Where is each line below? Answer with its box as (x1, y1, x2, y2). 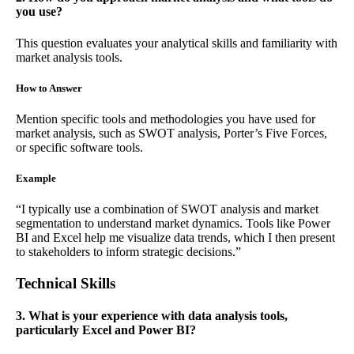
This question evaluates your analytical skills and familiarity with (16, 36, 337, 50)
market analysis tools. (16, 50, 122, 64)
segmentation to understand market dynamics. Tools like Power (16, 217, 330, 231)
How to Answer (16, 81, 82, 94)
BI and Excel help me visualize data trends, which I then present (16, 231, 335, 245)
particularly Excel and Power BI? (16, 323, 196, 337)
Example (16, 172, 56, 185)
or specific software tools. (16, 140, 143, 154)
